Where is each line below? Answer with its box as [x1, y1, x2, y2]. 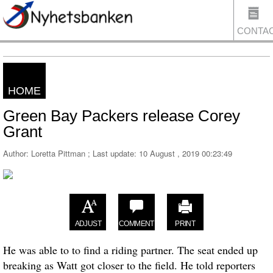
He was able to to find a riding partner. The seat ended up [3, 242, 258, 257]
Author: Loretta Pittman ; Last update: [3, 147, 139, 159]
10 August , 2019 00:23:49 [139, 147, 232, 159]
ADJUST [74, 219, 101, 228]
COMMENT [119, 219, 154, 228]
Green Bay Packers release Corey [3, 107, 240, 125]
